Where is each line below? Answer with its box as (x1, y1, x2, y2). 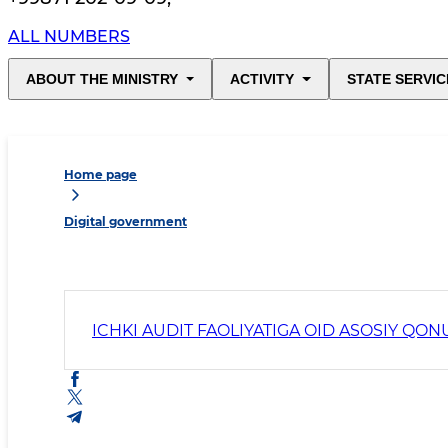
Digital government (64, 214, 187, 230)
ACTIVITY (230, 71, 295, 88)
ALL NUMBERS (8, 27, 130, 47)
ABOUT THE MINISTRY (26, 71, 178, 88)
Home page (64, 167, 137, 183)
